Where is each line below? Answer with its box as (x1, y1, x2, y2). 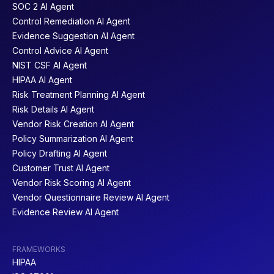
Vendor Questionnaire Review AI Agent (12, 191, 169, 202)
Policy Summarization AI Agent (12, 133, 133, 144)
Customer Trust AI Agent (12, 162, 109, 173)
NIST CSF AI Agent (12, 59, 87, 70)
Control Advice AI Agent (12, 45, 108, 56)
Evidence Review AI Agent (12, 206, 119, 217)
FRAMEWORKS (12, 244, 65, 254)
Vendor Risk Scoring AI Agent (12, 177, 131, 188)
